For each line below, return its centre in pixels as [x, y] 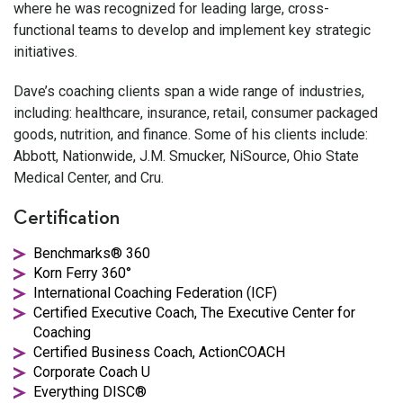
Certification [67, 218]
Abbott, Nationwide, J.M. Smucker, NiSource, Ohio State [186, 156]
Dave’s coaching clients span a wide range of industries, [189, 91]
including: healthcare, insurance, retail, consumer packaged [196, 112]
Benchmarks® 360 [92, 253]
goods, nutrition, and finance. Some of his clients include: [191, 134]
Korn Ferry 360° [82, 273]
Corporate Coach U [92, 372]
